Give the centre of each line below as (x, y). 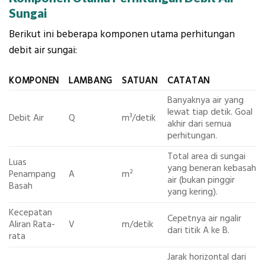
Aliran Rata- (32, 224)
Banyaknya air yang (205, 100)
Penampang (32, 174)
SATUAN (140, 80)
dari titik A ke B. (198, 230)
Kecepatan (30, 212)
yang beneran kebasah (211, 168)
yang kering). (192, 192)
